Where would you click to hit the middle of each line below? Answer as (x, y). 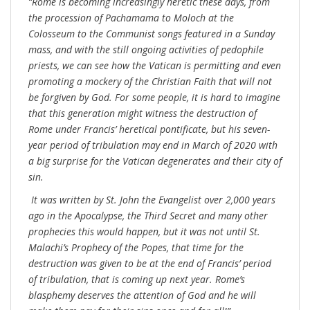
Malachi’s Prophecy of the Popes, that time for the (136, 248)
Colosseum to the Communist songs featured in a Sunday (152, 34)
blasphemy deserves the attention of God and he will (142, 295)
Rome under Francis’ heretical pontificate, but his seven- (149, 129)
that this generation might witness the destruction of (143, 113)
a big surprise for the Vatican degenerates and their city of (155, 161)
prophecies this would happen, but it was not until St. (144, 232)
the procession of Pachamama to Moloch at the (131, 18)
